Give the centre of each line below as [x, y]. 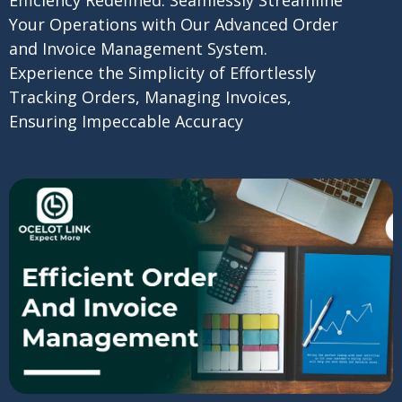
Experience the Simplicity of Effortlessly [162, 72]
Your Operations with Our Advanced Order [173, 24]
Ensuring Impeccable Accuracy [126, 121]
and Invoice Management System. [138, 48]
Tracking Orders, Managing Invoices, [150, 96]
